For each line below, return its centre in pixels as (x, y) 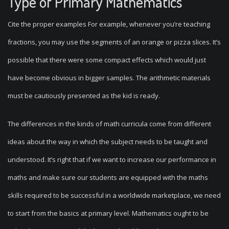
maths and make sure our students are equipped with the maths (108, 177)
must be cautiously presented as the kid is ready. (84, 96)
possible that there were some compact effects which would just (107, 60)
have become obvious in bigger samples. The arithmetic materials (109, 78)
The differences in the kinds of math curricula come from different (109, 124)
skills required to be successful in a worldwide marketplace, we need (114, 195)
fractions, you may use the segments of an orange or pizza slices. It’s (114, 42)
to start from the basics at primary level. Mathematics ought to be (108, 213)
